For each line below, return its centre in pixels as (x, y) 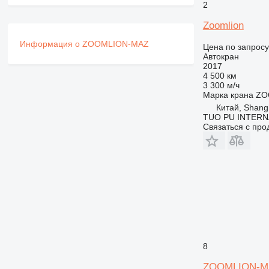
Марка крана (228, 95)
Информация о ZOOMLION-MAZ (84, 44)
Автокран (221, 56)
